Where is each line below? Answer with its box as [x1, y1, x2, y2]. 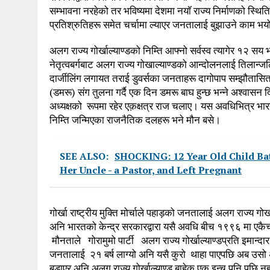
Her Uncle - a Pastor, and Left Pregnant [60, 163, 242, 177]
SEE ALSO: [60, 149, 108, 163]
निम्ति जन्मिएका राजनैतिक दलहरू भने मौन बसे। [49, 112, 221, 127]
